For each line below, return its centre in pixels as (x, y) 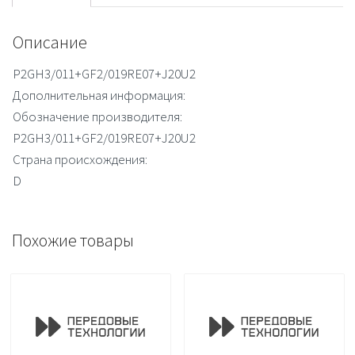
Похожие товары (73, 240)
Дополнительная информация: (99, 95)
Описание (50, 42)
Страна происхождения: (80, 160)
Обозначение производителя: (97, 117)
